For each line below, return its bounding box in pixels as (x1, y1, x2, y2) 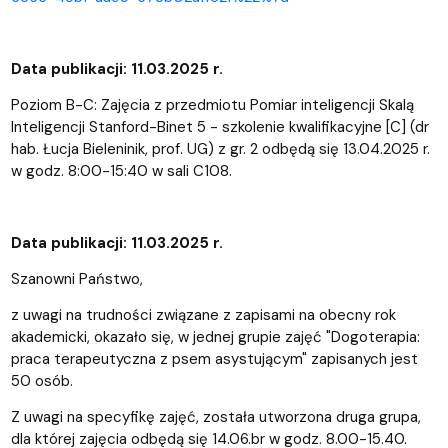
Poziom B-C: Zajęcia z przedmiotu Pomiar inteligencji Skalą (10, 94, 414, 115)
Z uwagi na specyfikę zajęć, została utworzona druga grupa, (10, 406, 421, 427)
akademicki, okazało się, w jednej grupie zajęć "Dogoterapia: (10, 326, 420, 347)
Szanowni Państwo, (10, 268, 143, 289)
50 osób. (10, 370, 73, 391)
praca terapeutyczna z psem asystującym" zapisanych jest (10, 348, 418, 369)
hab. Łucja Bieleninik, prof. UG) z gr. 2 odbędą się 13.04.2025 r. (10, 138, 430, 159)
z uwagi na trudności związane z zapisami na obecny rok (10, 304, 396, 325)
